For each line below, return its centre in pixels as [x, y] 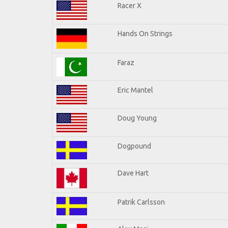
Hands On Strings [145, 33]
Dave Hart [133, 173]
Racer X [130, 5]
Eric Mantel [135, 90]
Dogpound [134, 146]
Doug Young [137, 118]
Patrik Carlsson [141, 202]
